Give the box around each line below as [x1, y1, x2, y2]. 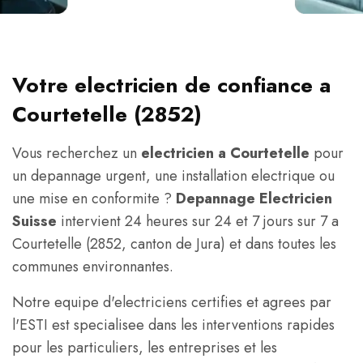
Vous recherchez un [12, 143, 141, 164]
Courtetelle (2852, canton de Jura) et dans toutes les [12, 233, 336, 254]
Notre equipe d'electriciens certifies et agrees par [12, 292, 331, 313]
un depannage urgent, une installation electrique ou [12, 165, 335, 186]
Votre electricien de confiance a [12, 70, 331, 100]
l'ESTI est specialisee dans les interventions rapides [12, 314, 335, 335]
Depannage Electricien [176, 188, 332, 209]
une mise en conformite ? [12, 188, 176, 209]
